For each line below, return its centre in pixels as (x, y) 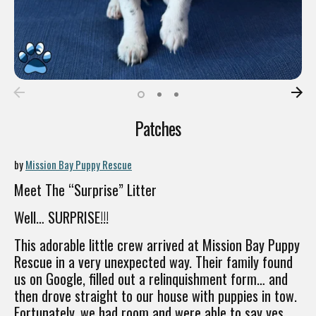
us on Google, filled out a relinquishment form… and (151, 278)
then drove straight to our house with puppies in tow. (156, 295)
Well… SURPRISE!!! (61, 217)
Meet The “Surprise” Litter (85, 189)
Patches (158, 128)
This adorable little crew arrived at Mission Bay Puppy (157, 244)
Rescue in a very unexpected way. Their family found (153, 261)
